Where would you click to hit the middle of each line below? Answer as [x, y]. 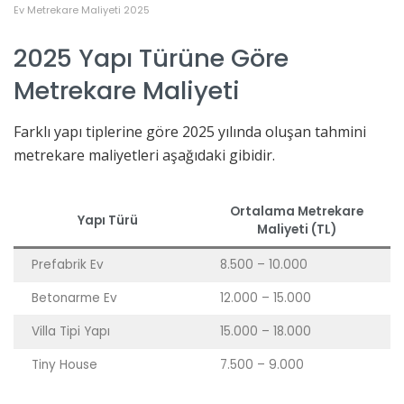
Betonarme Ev [74, 298]
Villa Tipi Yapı [71, 331]
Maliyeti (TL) [296, 229]
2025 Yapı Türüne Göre [151, 59]
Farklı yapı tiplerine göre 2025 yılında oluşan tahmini [190, 131]
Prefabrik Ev [68, 264]
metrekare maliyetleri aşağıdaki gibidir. [144, 155]
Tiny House [64, 364]
